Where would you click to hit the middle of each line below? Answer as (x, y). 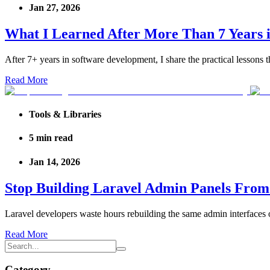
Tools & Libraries (65, 115)
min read (55, 138)
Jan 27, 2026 (55, 7)
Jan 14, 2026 (55, 162)
